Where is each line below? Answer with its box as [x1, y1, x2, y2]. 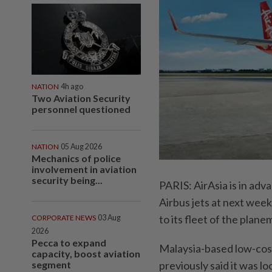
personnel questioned [32, 103, 131, 115]
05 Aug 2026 [61, 141, 102, 151]
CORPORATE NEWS [32, 212, 96, 222]
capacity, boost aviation [32, 247, 140, 259]
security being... [32, 174, 103, 186]
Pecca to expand [32, 236, 106, 248]
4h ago [61, 81, 83, 91]
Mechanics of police [32, 152, 121, 164]
